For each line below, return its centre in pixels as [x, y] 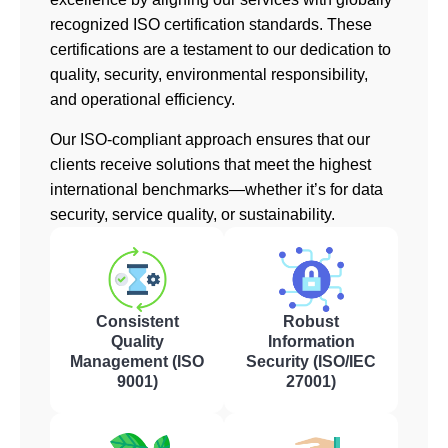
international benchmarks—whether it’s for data [216, 189]
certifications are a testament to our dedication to [220, 49]
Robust [311, 321]
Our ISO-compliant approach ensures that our [210, 139]
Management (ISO [137, 361]
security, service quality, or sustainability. [192, 214]
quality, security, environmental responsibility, [209, 74]
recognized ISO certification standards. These [211, 24]
